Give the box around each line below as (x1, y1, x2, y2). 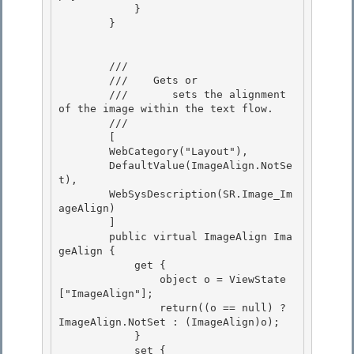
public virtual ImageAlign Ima (58, 231, 109, 243)
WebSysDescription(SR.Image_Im (58, 188, 109, 201)
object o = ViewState (58, 273, 160, 286)
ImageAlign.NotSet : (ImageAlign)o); (58, 316, 286, 329)
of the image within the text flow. (58, 103, 273, 115)
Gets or (153, 74, 204, 87)
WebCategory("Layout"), (58, 145, 109, 158)
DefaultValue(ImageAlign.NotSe (58, 160, 109, 172)
